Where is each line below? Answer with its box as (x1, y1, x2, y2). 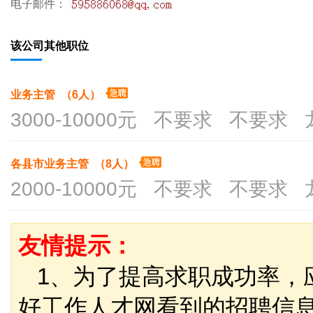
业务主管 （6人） (10, 89, 103, 101)
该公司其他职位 (10, 40, 89, 52)
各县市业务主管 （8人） (10, 158, 137, 170)
